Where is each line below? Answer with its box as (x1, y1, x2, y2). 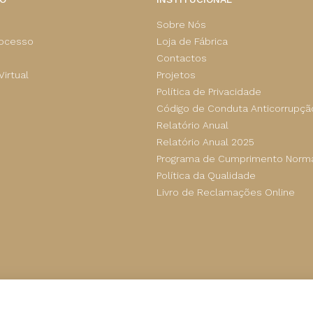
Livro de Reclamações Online (156, 186, 295, 198)
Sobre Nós (156, 18, 206, 30)
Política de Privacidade (156, 85, 261, 97)
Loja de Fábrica (156, 35, 228, 47)
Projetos (156, 68, 196, 80)
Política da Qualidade (156, 169, 256, 181)
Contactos (156, 52, 207, 64)
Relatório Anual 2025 (156, 136, 254, 147)
